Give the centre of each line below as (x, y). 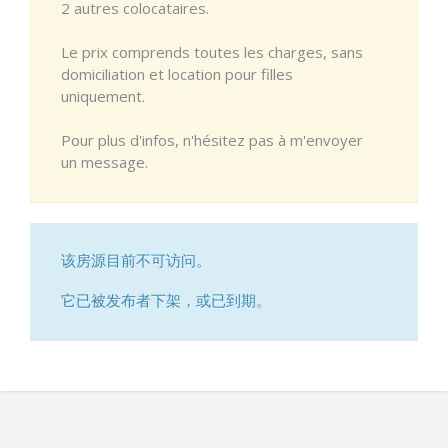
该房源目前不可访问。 (136, 259)
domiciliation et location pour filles (177, 73)
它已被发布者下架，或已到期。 (166, 299)
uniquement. (103, 95)
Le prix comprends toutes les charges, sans (212, 51)
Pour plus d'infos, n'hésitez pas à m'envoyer (212, 139)
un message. (104, 161)
